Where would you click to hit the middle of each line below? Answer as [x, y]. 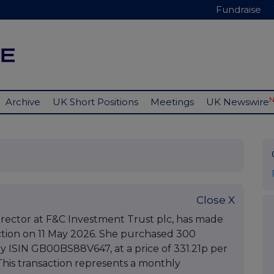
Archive [23, 102]
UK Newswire [238, 102]
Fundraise [239, 9]
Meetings [172, 102]
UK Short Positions [95, 102]
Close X [216, 200]
